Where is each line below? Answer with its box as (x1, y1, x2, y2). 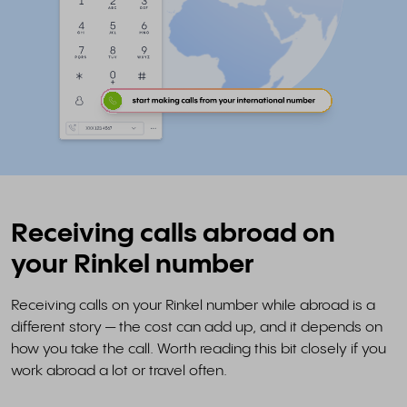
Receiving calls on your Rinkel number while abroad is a (11, 298, 375, 314)
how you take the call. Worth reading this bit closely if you (11, 342, 386, 358)
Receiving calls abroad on (11, 221, 335, 249)
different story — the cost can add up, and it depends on (11, 320, 382, 336)
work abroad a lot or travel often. (11, 363, 227, 380)
